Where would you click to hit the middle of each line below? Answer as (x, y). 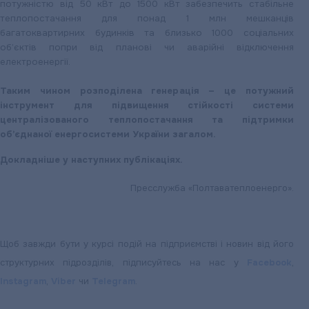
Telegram (113, 281)
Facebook (269, 262)
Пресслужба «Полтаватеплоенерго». (212, 188)
